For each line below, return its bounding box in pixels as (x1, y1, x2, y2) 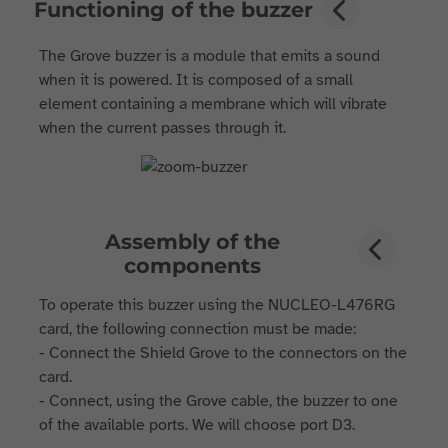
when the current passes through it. (39, 118, 291, 138)
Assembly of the (104, 229, 280, 254)
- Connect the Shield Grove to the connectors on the (39, 343, 408, 363)
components (123, 253, 261, 278)
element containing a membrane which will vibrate (39, 94, 388, 114)
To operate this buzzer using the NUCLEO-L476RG (39, 295, 396, 315)
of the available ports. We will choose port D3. (39, 415, 356, 435)
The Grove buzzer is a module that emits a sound (39, 46, 381, 66)
